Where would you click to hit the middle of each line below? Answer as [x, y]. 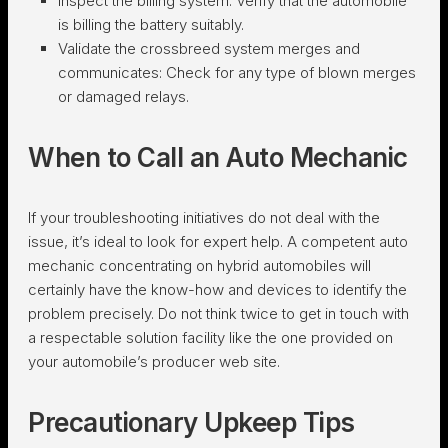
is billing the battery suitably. [151, 24]
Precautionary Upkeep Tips [191, 422]
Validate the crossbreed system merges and [209, 48]
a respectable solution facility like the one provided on [210, 337]
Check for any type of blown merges [291, 72]
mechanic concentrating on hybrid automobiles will [199, 265]
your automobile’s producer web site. [154, 361]
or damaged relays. [123, 96]
